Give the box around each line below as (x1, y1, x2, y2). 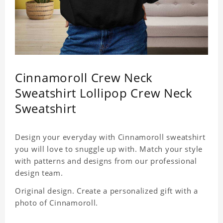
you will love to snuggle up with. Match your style (15, 144, 203, 154)
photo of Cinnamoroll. (15, 198, 99, 208)
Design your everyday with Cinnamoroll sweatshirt (15, 132, 206, 142)
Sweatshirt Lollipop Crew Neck (15, 85, 193, 102)
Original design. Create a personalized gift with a (15, 186, 198, 196)
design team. (15, 168, 63, 178)
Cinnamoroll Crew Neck (15, 69, 153, 86)
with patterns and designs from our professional (15, 156, 197, 166)
